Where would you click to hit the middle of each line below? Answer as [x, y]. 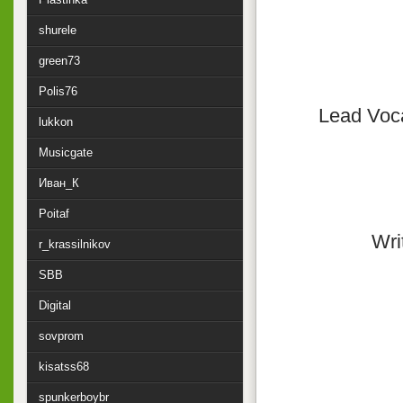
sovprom [61, 336]
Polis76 [58, 92]
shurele [58, 31]
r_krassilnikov [75, 245]
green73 [59, 61]
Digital [55, 306]
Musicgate [66, 153]
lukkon [56, 122]
